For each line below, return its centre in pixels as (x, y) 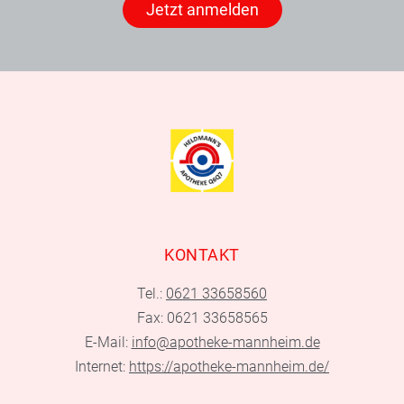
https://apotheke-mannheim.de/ (229, 367)
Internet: (102, 367)
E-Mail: (108, 343)
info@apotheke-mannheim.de (225, 343)
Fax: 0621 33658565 (202, 318)
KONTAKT (202, 255)
